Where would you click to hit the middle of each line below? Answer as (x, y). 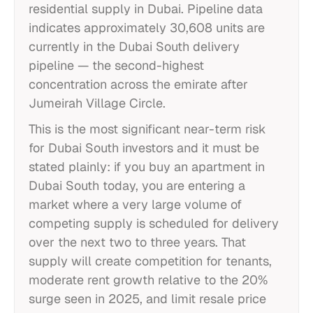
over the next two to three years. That (137, 242)
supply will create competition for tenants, (150, 261)
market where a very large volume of (135, 204)
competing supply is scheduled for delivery (154, 223)
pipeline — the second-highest (116, 65)
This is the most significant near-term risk (147, 129)
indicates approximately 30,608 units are (147, 28)
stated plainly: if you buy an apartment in (147, 167)
